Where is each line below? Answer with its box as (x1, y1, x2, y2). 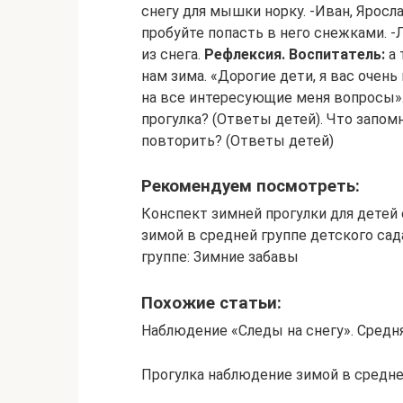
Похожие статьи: (141, 292, 282, 313)
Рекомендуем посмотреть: (141, 176, 360, 197)
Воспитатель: (289, 46, 385, 63)
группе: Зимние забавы (141, 248, 299, 266)
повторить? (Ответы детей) (141, 132, 334, 149)
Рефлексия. (204, 46, 285, 63)
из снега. (141, 46, 204, 63)
